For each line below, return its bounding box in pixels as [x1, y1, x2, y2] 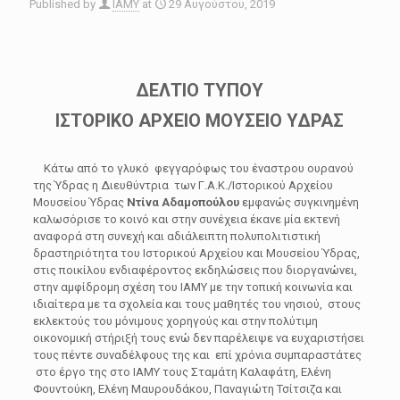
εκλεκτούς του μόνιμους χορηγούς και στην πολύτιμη [32, 314, 318, 328]
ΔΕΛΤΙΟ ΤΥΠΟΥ [136, 79, 264, 101]
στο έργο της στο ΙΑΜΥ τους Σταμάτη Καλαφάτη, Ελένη [32, 365, 331, 379]
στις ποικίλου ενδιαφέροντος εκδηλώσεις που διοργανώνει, [32, 263, 357, 277]
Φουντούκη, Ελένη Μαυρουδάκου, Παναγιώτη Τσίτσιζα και [32, 382, 342, 396]
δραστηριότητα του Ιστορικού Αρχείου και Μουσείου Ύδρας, [32, 246, 360, 260]
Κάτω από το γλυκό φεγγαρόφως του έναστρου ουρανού [32, 162, 354, 175]
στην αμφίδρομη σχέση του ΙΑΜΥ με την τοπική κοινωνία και [32, 280, 353, 294]
